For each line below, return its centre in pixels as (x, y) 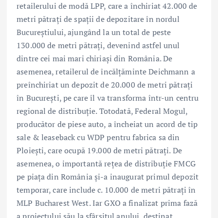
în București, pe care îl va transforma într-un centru (108, 98)
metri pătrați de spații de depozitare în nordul (98, 19)
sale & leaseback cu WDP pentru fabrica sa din (98, 137)
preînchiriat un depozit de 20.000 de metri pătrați (105, 85)
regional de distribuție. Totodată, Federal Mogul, (102, 111)
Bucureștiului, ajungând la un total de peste (94, 32)
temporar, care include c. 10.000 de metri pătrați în (106, 190)
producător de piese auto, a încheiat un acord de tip (107, 124)
